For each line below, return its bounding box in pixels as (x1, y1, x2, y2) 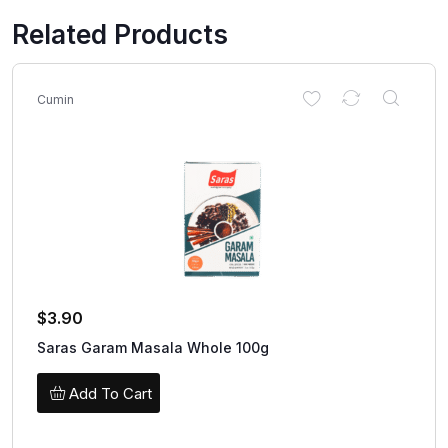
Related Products (12, 19, 228, 51)
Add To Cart (69, 383, 152, 403)
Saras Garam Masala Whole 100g (37, 339, 269, 357)
